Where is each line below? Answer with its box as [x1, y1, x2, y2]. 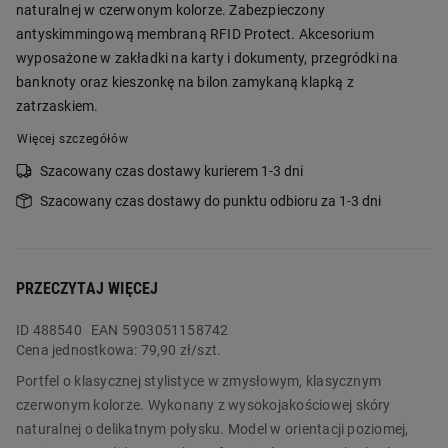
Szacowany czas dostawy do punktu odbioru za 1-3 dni [40, 193, 381, 210]
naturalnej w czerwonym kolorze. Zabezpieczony [16, 2, 325, 19]
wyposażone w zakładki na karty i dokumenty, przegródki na [16, 50, 399, 67]
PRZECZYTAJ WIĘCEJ [16, 279, 159, 299]
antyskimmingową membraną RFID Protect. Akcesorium [16, 26, 374, 43]
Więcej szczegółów [17, 132, 129, 147]
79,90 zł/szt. [140, 342, 222, 359]
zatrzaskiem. [16, 98, 99, 115]
